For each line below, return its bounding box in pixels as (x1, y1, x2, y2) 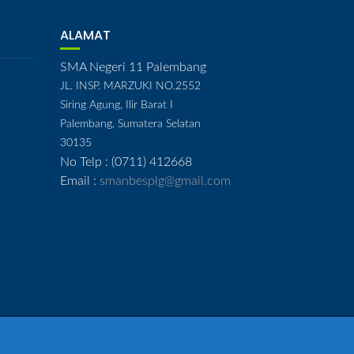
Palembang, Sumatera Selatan (60, 118, 201, 130)
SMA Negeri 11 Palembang (60, 60, 206, 73)
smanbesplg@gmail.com (100, 174, 231, 187)
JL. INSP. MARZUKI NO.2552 (60, 80, 201, 92)
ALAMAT (60, 25, 111, 44)
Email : (60, 174, 100, 187)
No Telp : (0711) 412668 (60, 155, 192, 168)
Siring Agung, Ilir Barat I (60, 99, 173, 111)
